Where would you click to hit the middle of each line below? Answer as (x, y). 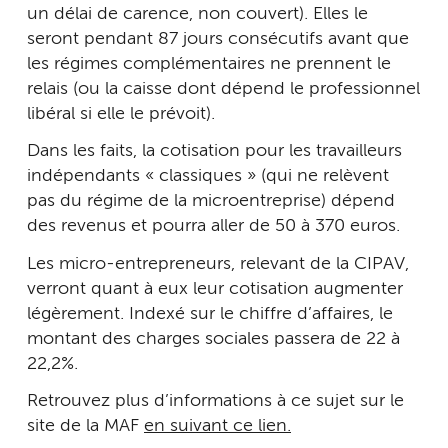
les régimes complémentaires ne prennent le (209, 63)
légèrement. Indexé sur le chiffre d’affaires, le (210, 313)
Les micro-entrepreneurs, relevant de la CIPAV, (218, 263)
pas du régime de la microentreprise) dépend (211, 201)
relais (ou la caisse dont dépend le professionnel (223, 88)
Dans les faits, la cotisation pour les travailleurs (214, 151)
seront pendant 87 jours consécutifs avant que (218, 38)
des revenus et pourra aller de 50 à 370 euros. (213, 226)
